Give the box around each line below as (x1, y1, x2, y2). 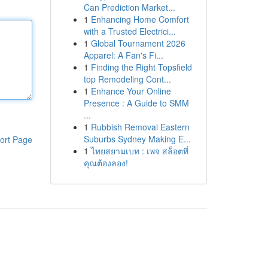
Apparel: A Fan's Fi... (83, 49, 163, 61)
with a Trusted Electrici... (83, 25, 176, 37)
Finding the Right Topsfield (90, 61, 192, 73)
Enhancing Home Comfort (90, 13, 189, 25)
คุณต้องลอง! (83, 157, 128, 169)
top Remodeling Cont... (83, 73, 171, 85)
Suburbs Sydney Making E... (83, 133, 191, 145)
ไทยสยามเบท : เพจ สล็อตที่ (90, 145, 188, 157)
